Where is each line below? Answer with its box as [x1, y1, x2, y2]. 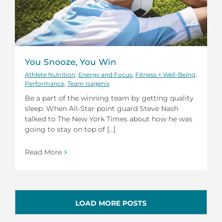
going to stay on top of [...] [25, 124, 115, 134]
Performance [25, 79, 64, 87]
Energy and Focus [78, 70, 132, 78]
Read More [25, 147, 62, 157]
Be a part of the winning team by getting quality [25, 93, 194, 103]
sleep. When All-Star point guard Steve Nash [25, 104, 178, 113]
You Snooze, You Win [25, 56, 116, 67]
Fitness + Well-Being [135, 70, 195, 78]
